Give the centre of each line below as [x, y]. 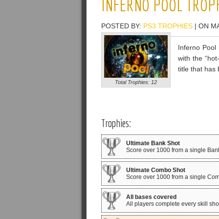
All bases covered [151, 197]
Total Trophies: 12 [136, 82]
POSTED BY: [122, 26]
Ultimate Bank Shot [153, 143]
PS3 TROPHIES [168, 26]
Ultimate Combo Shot [156, 170]
